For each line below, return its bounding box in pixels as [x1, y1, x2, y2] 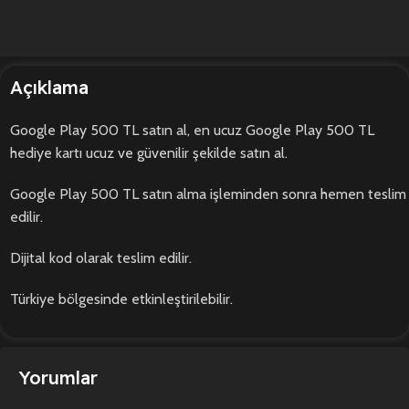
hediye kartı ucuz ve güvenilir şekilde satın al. [10, 143, 288, 162]
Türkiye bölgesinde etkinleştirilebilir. [10, 289, 233, 308]
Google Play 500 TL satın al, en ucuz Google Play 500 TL [10, 121, 374, 139]
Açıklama [10, 75, 89, 99]
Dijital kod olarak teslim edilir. [10, 248, 192, 267]
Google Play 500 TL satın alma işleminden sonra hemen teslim [10, 184, 406, 203]
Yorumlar [18, 365, 98, 389]
